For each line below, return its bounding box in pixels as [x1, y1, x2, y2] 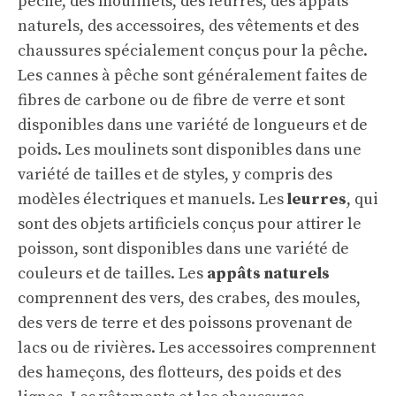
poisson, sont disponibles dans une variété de [18, 239, 349, 260]
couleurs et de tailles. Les [18, 263, 207, 285]
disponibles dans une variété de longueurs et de [18, 115, 368, 136]
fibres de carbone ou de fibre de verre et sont [18, 90, 345, 111]
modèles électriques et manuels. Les [18, 189, 287, 210]
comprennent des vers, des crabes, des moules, [18, 288, 361, 309]
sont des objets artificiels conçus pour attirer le [18, 214, 362, 235]
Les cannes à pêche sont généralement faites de [18, 65, 368, 87]
